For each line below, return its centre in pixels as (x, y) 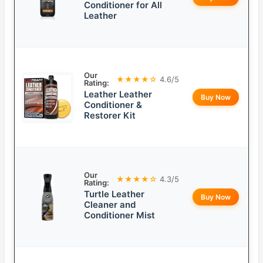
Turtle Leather (114, 194)
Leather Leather (118, 95)
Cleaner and (110, 205)
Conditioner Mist (119, 215)
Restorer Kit (110, 116)
